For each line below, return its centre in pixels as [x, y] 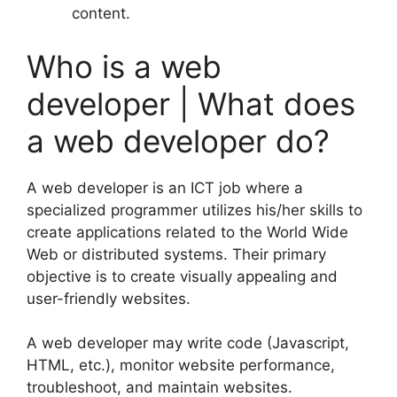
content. [101, 14]
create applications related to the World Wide [187, 232]
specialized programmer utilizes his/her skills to [195, 210]
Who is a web [124, 66]
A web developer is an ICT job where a [165, 187]
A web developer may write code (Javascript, [188, 343]
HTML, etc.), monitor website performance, [181, 366]
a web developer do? [178, 140]
